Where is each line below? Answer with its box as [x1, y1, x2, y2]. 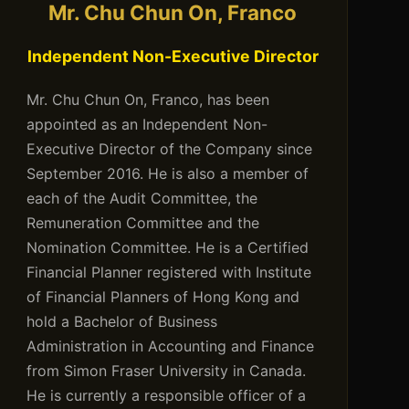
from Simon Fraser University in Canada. [26, 362, 306, 381]
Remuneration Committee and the [26, 214, 259, 233]
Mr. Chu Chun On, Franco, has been [26, 90, 269, 110]
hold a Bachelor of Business [26, 312, 217, 331]
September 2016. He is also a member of [26, 164, 309, 184]
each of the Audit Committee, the [26, 189, 257, 208]
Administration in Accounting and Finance [26, 337, 314, 356]
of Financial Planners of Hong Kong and [26, 288, 299, 307]
